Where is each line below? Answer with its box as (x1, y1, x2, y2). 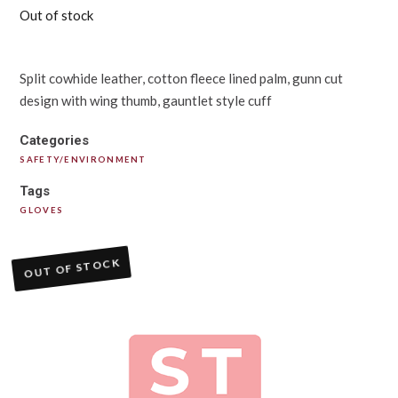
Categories (20, 132, 90, 149)
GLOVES (20, 205, 64, 216)
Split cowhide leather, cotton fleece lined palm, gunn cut (20, 69, 344, 86)
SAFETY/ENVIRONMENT (20, 155, 147, 165)
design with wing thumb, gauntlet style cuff (20, 92, 273, 108)
